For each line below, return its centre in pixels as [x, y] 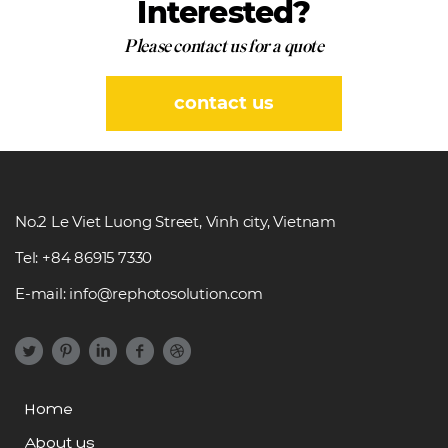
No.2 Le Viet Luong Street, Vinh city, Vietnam [175, 222]
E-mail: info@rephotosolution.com [139, 294]
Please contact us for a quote [224, 47]
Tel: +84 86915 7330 [84, 258]
